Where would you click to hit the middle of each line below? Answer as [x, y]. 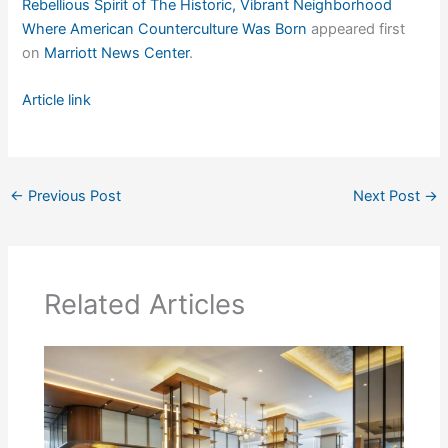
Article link [57, 100]
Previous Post [72, 196]
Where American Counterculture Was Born [165, 28]
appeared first [356, 28]
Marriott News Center [117, 52]
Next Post [389, 196]
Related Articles [145, 304]
